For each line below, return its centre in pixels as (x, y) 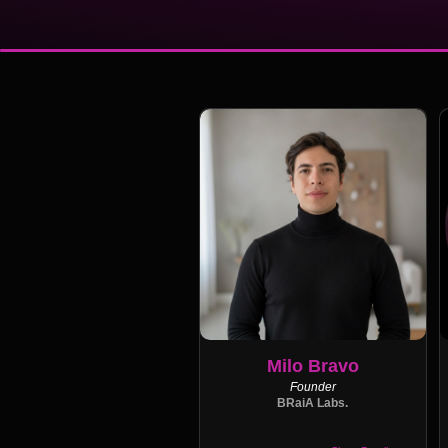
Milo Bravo (312, 365)
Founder (312, 386)
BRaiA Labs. (313, 402)
